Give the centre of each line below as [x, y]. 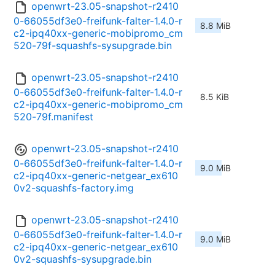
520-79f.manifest [53, 117]
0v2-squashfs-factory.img [74, 188]
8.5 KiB [215, 97]
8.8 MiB [215, 26]
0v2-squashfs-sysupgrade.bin [83, 259]
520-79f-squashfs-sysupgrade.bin [93, 46]
